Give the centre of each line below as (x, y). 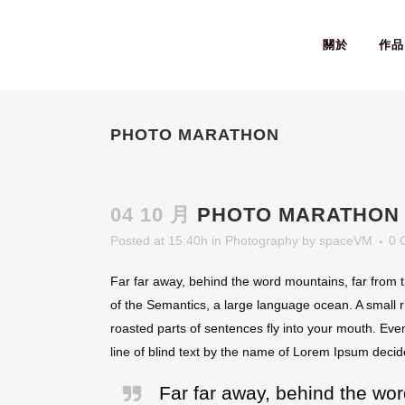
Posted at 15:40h (159, 240)
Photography (262, 240)
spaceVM (346, 240)
